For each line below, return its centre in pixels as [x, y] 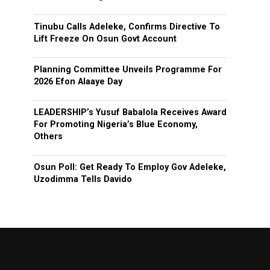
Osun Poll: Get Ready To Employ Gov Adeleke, [130, 168]
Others [48, 137]
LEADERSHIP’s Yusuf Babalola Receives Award [130, 113]
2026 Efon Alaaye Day [78, 82]
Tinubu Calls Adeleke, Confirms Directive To [127, 27]
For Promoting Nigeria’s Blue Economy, [116, 125]
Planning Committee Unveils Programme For [128, 70]
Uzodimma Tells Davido [83, 180]
